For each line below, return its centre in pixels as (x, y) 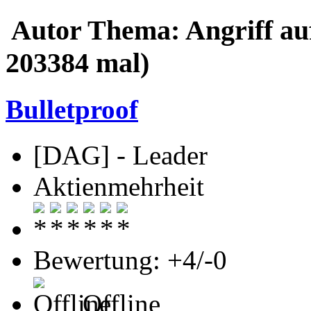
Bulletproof (72, 109)
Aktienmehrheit (119, 187)
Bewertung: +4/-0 (130, 260)
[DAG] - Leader (120, 155)
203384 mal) (77, 62)
